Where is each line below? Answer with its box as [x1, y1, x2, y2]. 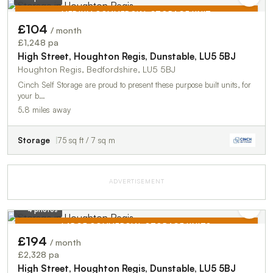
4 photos [27, 205, 57, 214]
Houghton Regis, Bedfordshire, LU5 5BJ [18, 63, 175, 74]
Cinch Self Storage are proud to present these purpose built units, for [18, 79, 251, 90]
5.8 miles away [18, 104, 71, 115]
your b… [18, 90, 45, 101]
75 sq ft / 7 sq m [58, 135, 115, 145]
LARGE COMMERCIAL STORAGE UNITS [62, 221, 211, 230]
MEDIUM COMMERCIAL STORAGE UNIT [62, 9, 211, 18]
